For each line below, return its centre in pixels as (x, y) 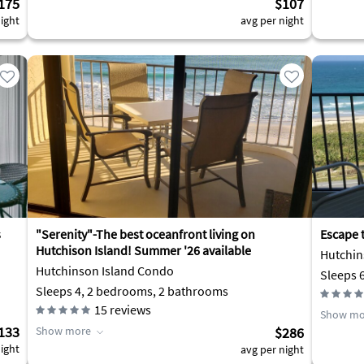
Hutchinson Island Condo (105, 271)
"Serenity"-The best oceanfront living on (146, 234)
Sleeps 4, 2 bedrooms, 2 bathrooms (132, 291)
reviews (129, 310)
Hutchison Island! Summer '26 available (143, 250)
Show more (63, 331)
